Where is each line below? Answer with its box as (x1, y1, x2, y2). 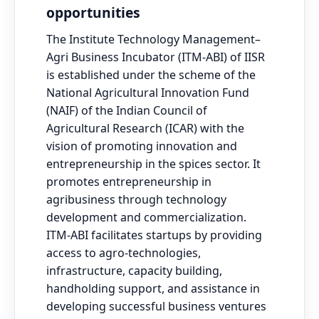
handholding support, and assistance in (46, 281, 260, 296)
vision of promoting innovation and (46, 138, 237, 154)
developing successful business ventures (46, 298, 266, 314)
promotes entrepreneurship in (46, 174, 211, 189)
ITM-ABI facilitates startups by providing (46, 227, 262, 243)
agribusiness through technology (46, 192, 226, 207)
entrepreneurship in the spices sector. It (46, 156, 261, 172)
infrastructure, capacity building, (46, 263, 222, 278)
